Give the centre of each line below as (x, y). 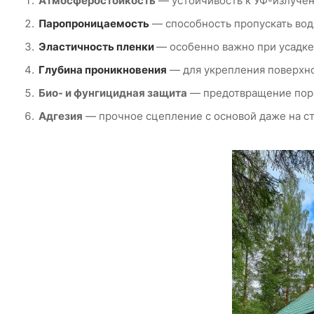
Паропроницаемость (94, 23)
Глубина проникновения (103, 69)
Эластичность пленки (97, 46)
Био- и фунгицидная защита (113, 93)
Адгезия (61, 116)
